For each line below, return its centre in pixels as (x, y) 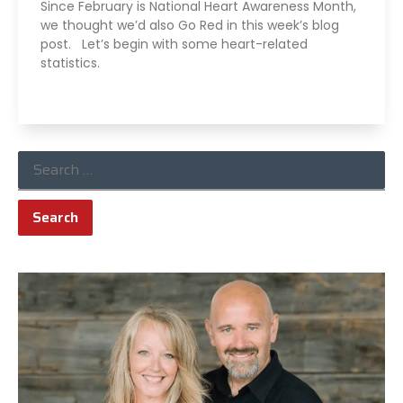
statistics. (70, 63)
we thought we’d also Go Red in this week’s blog (190, 25)
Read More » (75, 91)
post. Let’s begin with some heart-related (174, 44)
